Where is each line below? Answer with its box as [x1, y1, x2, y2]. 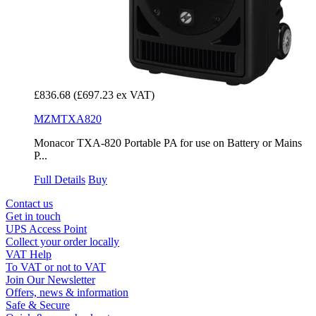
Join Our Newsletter [6, 274, 95, 286]
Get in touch [6, 210, 61, 223]
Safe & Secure [6, 299, 70, 312]
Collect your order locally [6, 236, 119, 248]
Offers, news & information [6, 286, 128, 299]
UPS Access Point [6, 223, 87, 236]
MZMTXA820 [34, 113, 102, 126]
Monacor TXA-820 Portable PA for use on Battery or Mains [34, 137, 302, 150]
